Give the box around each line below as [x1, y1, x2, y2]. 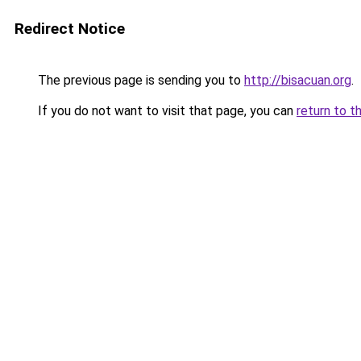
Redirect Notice [15, 19, 125, 38]
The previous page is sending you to [35, 73, 244, 88]
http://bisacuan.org [244, 73, 351, 88]
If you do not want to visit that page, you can [35, 103, 297, 118]
